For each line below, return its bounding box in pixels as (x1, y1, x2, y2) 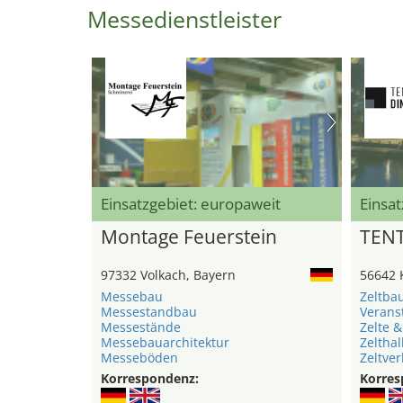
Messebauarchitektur (101, 334, 229, 352)
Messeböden (101, 349, 178, 367)
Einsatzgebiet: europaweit (101, 193, 281, 215)
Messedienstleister (87, 4, 282, 34)
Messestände (101, 318, 181, 336)
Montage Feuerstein (101, 224, 277, 250)
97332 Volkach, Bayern (101, 266, 236, 284)
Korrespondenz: (101, 370, 199, 388)
